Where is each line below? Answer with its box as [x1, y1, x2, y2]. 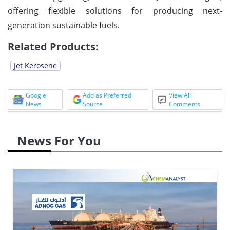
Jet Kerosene [14, 60, 57, 70]
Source [82, 99, 103, 108]
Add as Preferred [82, 90, 131, 100]
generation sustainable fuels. [8, 19, 120, 31]
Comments [169, 99, 201, 108]
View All [169, 90, 191, 100]
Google [26, 90, 46, 100]
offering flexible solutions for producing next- [8, 5, 222, 16]
